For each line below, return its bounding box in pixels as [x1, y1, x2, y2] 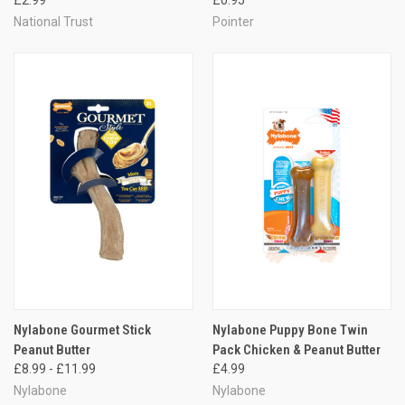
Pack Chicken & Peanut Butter [212, 341, 381, 358]
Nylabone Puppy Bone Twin [212, 321, 368, 338]
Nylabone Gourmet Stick [14, 321, 151, 338]
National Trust [14, 14, 93, 29]
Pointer [212, 14, 254, 29]
